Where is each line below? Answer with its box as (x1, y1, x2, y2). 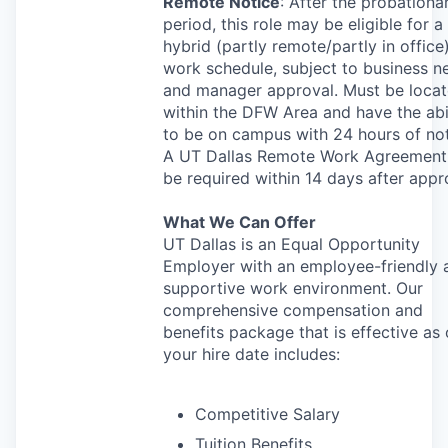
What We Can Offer (163, 211, 316, 232)
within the (163, 101, 242, 122)
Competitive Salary (195, 403, 340, 424)
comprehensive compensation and (163, 299, 423, 320)
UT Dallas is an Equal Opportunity (163, 233, 420, 254)
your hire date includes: (163, 343, 340, 364)
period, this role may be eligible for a (163, 13, 443, 34)
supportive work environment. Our (163, 277, 423, 298)
